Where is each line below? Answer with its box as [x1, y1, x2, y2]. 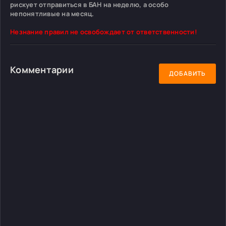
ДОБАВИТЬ [169, 69, 206, 78]
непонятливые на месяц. [10, 9, 94, 18]
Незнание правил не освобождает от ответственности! [10, 27, 197, 36]
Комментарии [10, 63, 74, 76]
